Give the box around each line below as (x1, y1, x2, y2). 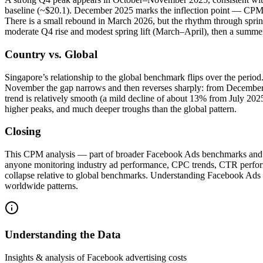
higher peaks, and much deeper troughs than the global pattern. (5, 103, 237, 114)
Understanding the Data (5, 228, 121, 241)
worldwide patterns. (5, 181, 78, 191)
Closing (5, 125, 41, 138)
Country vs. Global (5, 48, 97, 60)
